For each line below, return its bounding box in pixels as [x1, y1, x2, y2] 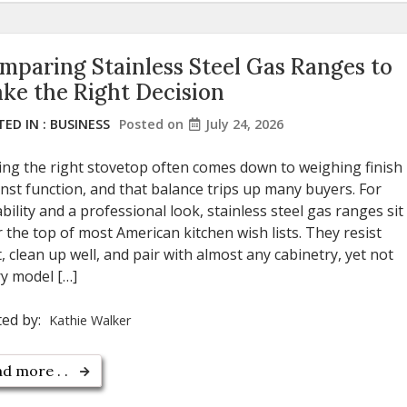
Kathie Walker [49, 311, 131, 329]
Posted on [119, 114, 187, 133]
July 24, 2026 [205, 114, 283, 133]
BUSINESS [50, 114, 110, 133]
